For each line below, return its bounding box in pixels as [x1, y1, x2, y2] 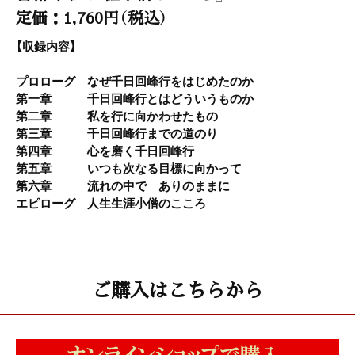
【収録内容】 [16, 36, 76, 55]
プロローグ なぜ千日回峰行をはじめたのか [16, 71, 254, 90]
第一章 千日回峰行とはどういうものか [16, 89, 254, 107]
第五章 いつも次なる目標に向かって [16, 158, 242, 177]
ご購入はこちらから [92, 274, 263, 303]
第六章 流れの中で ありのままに [16, 176, 230, 194]
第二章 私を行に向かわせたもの [16, 106, 218, 124]
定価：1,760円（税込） [16, 5, 168, 29]
